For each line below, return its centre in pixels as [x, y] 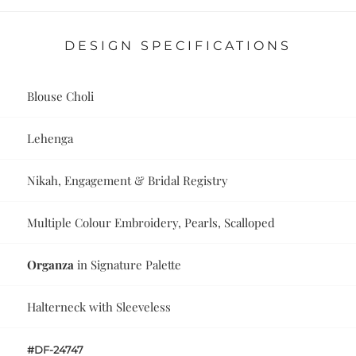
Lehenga [50, 139]
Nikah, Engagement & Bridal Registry [128, 181]
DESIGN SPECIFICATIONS [178, 46]
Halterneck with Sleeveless [99, 307]
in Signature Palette [128, 265]
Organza [51, 265]
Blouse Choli [61, 97]
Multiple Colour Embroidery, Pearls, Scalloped [151, 223]
